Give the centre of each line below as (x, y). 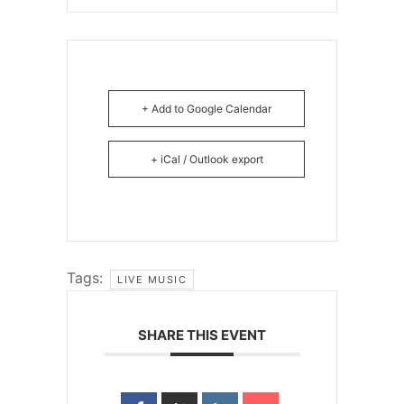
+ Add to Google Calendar (207, 109)
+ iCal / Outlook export (207, 160)
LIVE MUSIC (152, 280)
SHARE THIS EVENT (202, 335)
